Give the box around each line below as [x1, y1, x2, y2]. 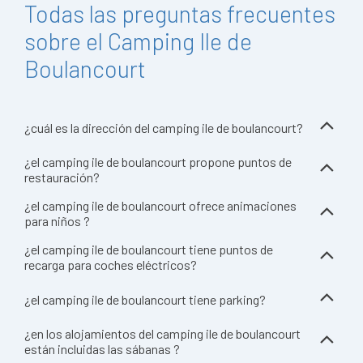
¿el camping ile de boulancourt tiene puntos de [24, 241, 273, 257]
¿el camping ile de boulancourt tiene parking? [24, 291, 266, 307]
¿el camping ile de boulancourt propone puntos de [24, 154, 292, 169]
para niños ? [24, 213, 90, 228]
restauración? [24, 169, 100, 185]
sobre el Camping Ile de [24, 27, 252, 55]
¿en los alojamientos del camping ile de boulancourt [24, 326, 301, 341]
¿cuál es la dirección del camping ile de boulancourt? [24, 119, 303, 135]
